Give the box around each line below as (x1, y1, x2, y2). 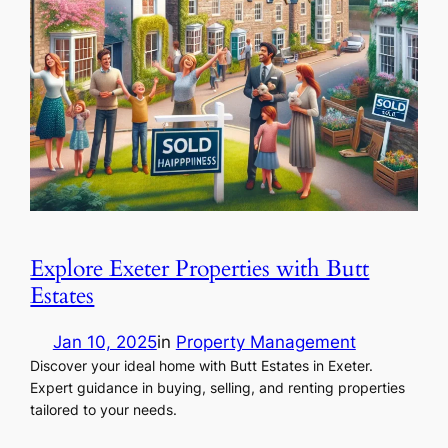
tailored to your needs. (30, 400, 178, 418)
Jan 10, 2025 (52, 331, 157, 352)
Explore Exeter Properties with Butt (30, 253, 370, 285)
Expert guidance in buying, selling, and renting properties (30, 378, 406, 396)
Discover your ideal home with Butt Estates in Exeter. (30, 356, 374, 374)
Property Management (175, 331, 356, 352)
